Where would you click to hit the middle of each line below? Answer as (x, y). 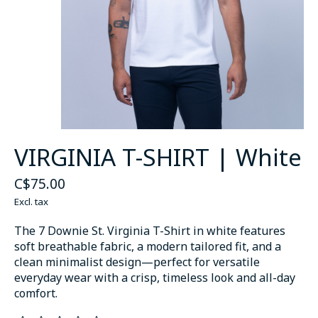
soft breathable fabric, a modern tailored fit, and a (148, 246)
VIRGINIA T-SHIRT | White (158, 157)
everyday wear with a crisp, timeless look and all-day (155, 277)
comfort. (36, 293)
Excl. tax (31, 201)
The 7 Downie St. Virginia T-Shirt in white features (150, 230)
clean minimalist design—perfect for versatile (137, 262)
